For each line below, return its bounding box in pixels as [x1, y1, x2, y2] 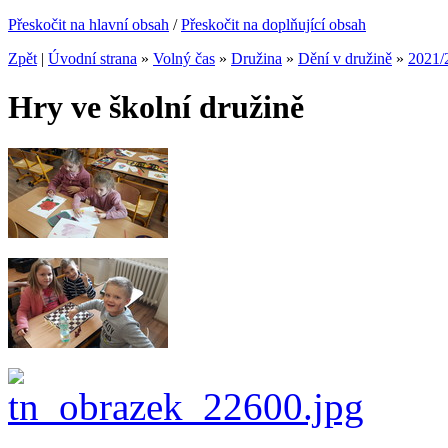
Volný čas [153, 50, 215, 67]
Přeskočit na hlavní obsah [8, 16, 169, 33]
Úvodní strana [48, 50, 137, 67]
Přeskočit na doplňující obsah [181, 16, 366, 33]
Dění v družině [298, 50, 392, 67]
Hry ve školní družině [8, 89, 304, 126]
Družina [231, 50, 282, 67]
